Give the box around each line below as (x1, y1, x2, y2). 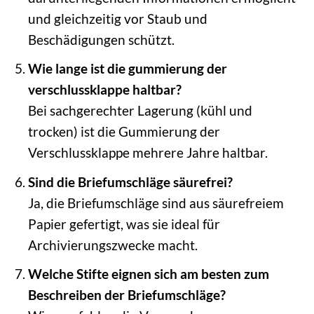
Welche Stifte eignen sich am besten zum (27, 266, 269, 282)
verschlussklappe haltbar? (27, 81, 182, 98)
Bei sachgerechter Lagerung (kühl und (27, 102, 252, 119)
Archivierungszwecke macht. (27, 236, 198, 253)
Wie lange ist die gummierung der (27, 60, 227, 77)
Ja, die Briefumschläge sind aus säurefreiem (27, 194, 284, 211)
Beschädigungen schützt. (27, 31, 175, 48)
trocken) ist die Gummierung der (27, 123, 220, 140)
